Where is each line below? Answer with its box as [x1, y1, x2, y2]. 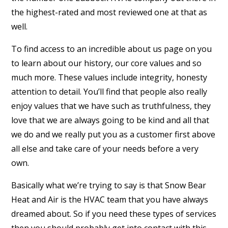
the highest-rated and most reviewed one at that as [11, 7, 208, 18]
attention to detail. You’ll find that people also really [11, 86, 208, 98]
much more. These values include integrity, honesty [11, 72, 208, 83]
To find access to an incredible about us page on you [11, 43, 212, 55]
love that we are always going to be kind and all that [11, 115, 210, 126]
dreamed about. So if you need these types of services [11, 208, 217, 220]
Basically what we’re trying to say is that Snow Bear [11, 180, 207, 191]
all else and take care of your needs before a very [11, 143, 199, 155]
